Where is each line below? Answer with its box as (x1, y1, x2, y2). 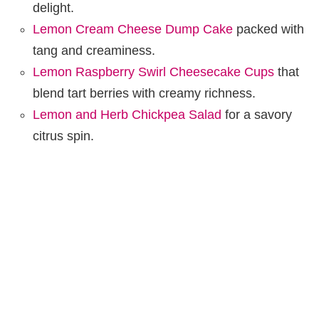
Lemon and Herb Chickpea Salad (33, 107, 221, 122)
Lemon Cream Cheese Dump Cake (33, 21, 233, 36)
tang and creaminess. (33, 43, 155, 58)
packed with (233, 21, 304, 36)
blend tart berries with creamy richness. (33, 85, 256, 100)
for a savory (221, 107, 292, 122)
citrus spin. (33, 128, 94, 143)
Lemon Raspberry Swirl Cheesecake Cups (33, 64, 274, 79)
